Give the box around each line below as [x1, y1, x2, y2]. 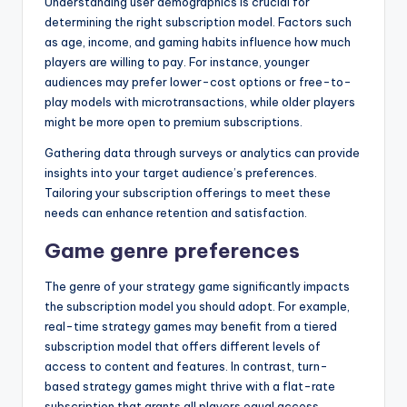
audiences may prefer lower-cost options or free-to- [45, 74, 352, 90]
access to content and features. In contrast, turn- [45, 359, 328, 374]
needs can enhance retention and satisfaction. [45, 205, 307, 221]
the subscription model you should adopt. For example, [45, 299, 350, 314]
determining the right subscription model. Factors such [45, 15, 352, 30]
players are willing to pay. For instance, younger [45, 55, 310, 70]
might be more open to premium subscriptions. [45, 114, 303, 130]
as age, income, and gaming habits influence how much [45, 35, 351, 50]
